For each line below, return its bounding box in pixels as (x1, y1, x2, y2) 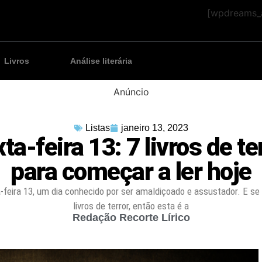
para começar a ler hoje (11, 157, 251, 187)
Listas (85, 123, 110, 133)
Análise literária (70, 56, 132, 66)
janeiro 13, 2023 (120, 123, 188, 133)
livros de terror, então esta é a (73, 200, 189, 212)
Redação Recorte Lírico (72, 212, 190, 224)
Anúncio (113, 86, 149, 98)
